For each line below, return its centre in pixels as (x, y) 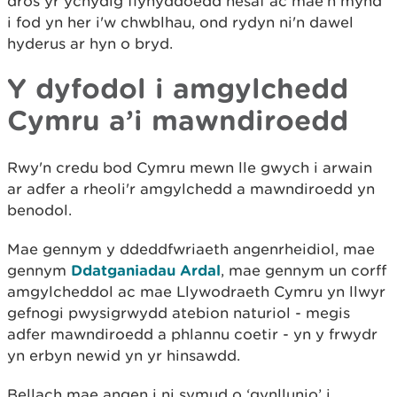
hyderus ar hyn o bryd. (90, 43)
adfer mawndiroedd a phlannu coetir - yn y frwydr (192, 334)
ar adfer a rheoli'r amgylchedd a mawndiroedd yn (191, 188)
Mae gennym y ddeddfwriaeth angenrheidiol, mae (191, 249)
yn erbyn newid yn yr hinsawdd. (124, 355)
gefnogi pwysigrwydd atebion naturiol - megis (179, 312)
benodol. (39, 210)
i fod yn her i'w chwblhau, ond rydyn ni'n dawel (180, 22)
